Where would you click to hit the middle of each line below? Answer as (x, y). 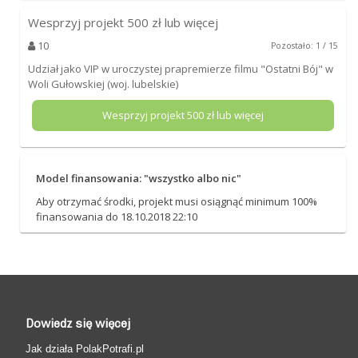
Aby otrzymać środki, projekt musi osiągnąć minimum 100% (176, 201)
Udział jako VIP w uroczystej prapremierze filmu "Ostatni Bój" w (180, 68)
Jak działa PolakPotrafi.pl (85, 348)
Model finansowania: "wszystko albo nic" (138, 178)
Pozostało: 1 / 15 (305, 45)
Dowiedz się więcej (78, 323)
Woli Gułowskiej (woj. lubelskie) (103, 84)
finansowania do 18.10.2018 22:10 (116, 216)
